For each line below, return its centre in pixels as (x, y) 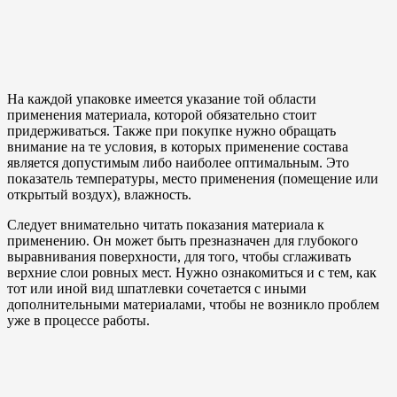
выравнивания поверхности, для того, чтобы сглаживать (179, 256)
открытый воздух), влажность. (99, 194)
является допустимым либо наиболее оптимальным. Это (178, 162)
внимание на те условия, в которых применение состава (178, 146)
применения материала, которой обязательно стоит (162, 114)
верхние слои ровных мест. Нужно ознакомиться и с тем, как (192, 272)
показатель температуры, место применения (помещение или (193, 178)
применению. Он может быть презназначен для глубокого (183, 240)
